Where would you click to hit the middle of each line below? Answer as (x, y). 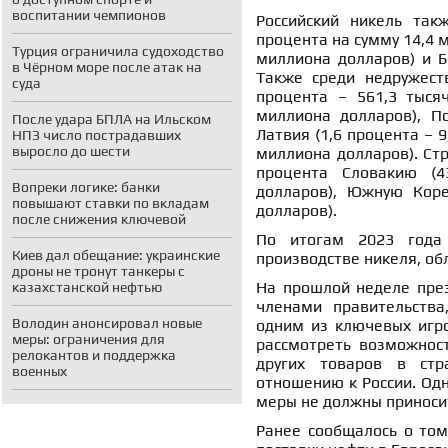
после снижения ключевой (99, 219)
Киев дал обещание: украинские (116, 255)
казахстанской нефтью (87, 287)
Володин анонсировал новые (107, 323)
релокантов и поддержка (94, 355)
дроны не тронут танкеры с (98, 271)
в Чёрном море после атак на (107, 67)
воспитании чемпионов (89, 15)
